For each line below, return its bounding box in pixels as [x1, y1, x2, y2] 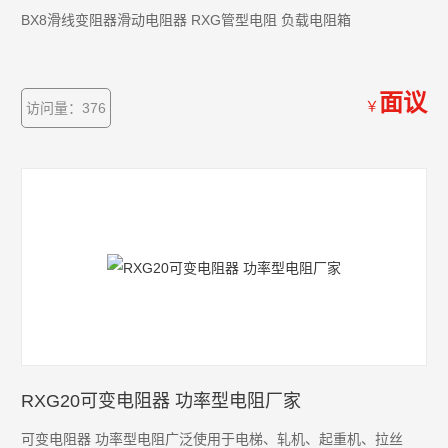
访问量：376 [26, 100, 107, 116]
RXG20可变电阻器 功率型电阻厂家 [21, 391, 302, 411]
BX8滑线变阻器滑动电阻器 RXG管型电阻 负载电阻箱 [21, 12, 352, 28]
